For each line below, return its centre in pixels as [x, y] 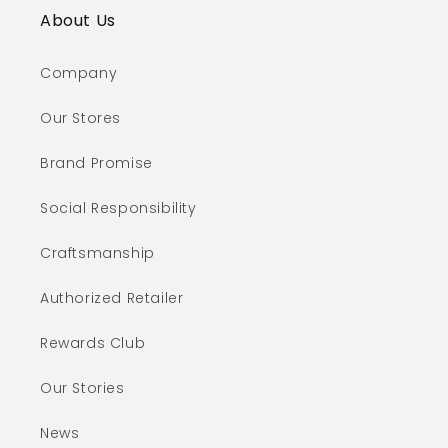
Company [79, 72]
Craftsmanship [97, 252]
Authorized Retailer [112, 297]
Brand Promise [96, 162]
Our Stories [82, 387]
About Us [78, 20]
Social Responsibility [118, 207]
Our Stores [80, 117]
